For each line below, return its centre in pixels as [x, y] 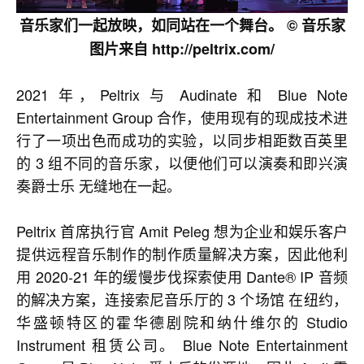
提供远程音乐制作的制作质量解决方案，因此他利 [182, 253]
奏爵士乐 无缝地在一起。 [99, 185]
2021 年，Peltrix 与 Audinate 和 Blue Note [182, 94]
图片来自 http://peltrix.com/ [182, 48]
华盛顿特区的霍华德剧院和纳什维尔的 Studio [182, 321]
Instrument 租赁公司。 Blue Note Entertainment [182, 344]
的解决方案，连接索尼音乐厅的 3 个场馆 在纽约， [182, 299]
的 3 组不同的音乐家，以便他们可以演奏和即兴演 [182, 162]
